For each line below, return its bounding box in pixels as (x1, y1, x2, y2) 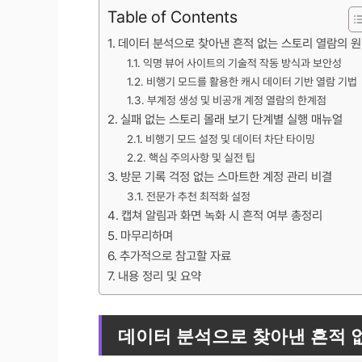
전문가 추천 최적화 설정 (145, 189, 250, 203)
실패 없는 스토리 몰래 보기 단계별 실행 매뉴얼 (120, 112, 343, 127)
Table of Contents (107, 6, 238, 27)
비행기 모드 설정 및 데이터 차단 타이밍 (145, 132, 315, 145)
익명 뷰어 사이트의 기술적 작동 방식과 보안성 (142, 56, 342, 69)
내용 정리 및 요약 (118, 268, 202, 284)
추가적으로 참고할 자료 (120, 248, 232, 263)
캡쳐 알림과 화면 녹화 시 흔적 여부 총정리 (121, 208, 323, 223)
